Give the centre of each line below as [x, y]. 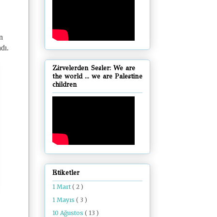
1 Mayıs [64, 200]
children [65, 85]
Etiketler [66, 172]
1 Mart [62, 186]
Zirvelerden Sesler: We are [94, 68]
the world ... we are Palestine [97, 77]
